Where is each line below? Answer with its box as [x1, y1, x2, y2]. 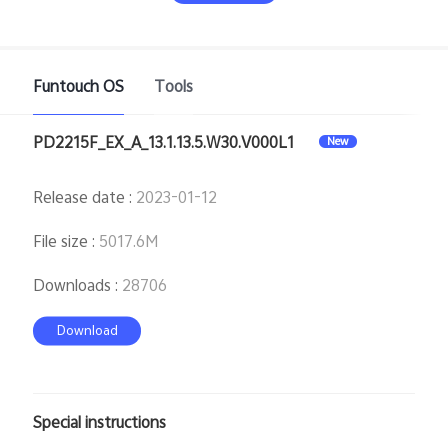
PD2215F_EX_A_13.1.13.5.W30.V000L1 [33, 133, 295, 152]
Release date [33, 187, 126, 206]
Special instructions [33, 412, 167, 431]
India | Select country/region [146, 161, 333, 177]
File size [33, 231, 89, 250]
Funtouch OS [33, 77, 125, 96]
